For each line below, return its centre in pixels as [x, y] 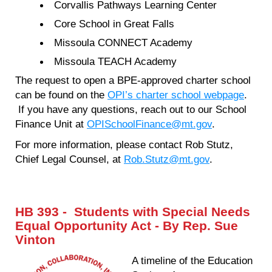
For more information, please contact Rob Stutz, [124, 144]
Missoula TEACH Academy [116, 61]
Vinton [35, 240]
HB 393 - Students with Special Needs [133, 212]
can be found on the [61, 94]
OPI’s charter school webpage [176, 94]
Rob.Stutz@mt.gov [167, 159]
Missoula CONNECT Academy [124, 42]
